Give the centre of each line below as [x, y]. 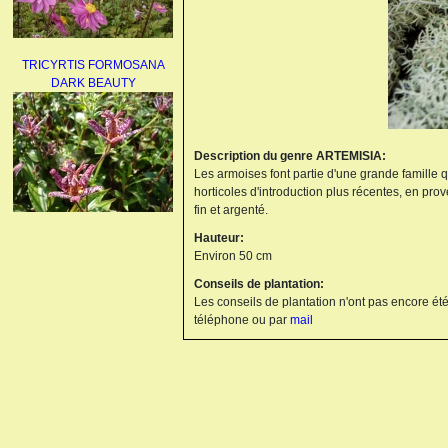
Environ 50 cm [233, 255]
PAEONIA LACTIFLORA [93, 406]
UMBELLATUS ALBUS [93, 250]
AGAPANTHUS [93, 232]
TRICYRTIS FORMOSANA [93, 58]
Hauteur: [219, 237]
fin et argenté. [231, 209]
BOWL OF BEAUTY [93, 424]
